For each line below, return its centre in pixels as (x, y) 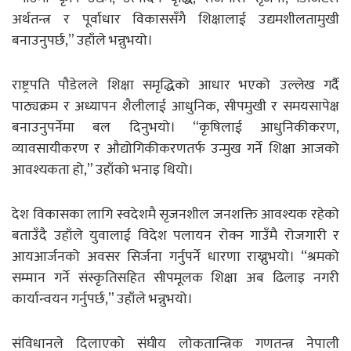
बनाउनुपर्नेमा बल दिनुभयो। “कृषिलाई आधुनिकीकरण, (175, 127)
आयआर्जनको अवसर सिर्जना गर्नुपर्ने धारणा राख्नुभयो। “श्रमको (175, 257)
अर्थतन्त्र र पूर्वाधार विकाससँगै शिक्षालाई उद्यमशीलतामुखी (175, 19)
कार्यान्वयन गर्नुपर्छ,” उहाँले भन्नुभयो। (102, 299)
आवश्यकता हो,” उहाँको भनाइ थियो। (103, 170)
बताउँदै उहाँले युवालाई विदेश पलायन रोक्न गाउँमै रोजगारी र (175, 235)
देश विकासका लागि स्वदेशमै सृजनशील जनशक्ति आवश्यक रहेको (175, 214)
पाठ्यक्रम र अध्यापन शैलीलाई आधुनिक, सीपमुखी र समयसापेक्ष (175, 106)
